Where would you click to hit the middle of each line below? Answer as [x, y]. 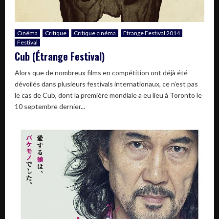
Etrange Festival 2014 [152, 33]
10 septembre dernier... [50, 106]
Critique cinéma [95, 33]
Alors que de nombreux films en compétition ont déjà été [101, 72]
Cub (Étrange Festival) [60, 56]
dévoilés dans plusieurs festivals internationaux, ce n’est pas [106, 84]
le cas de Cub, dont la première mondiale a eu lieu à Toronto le [108, 95]
